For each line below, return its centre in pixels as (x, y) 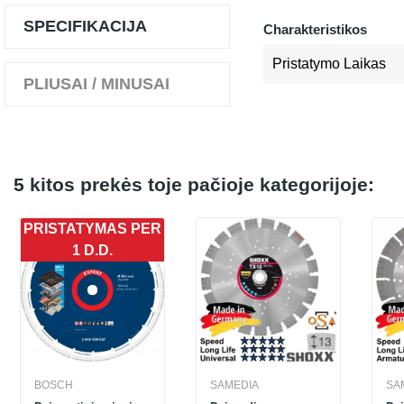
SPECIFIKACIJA (85, 26)
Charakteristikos (315, 29)
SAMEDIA (234, 385)
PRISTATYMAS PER (92, 229)
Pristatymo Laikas (329, 64)
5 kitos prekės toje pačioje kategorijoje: (194, 184)
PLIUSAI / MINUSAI (96, 84)
